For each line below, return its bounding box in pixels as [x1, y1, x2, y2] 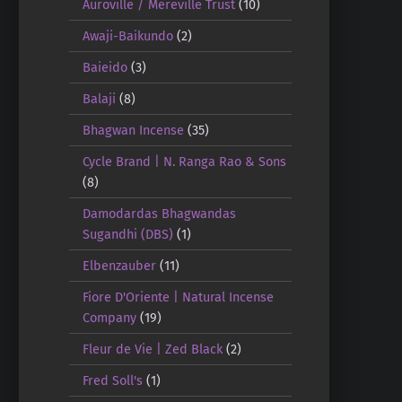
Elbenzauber [82, 257, 156, 274]
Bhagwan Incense [82, 121, 184, 138]
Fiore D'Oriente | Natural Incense [82, 288, 274, 305]
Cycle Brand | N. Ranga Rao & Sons [82, 153, 286, 170]
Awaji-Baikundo [82, 27, 173, 44]
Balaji [82, 90, 116, 107]
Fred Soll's [82, 371, 143, 389]
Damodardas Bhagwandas [82, 205, 236, 222]
